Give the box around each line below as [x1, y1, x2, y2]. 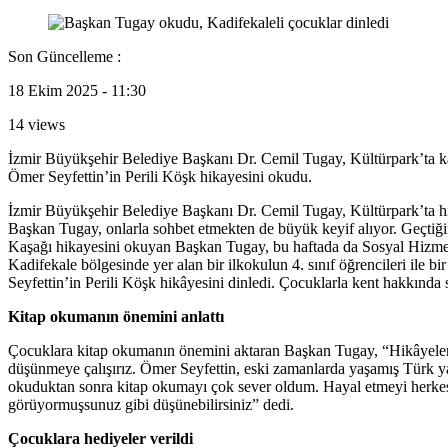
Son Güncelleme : [8, 47, 121, 65]
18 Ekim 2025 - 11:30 [8, 81, 146, 99]
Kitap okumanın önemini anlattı [8, 307, 224, 325]
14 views [8, 115, 65, 133]
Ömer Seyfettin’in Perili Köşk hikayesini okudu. [8, 167, 312, 185]
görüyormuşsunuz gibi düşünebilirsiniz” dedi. [8, 395, 294, 413]
